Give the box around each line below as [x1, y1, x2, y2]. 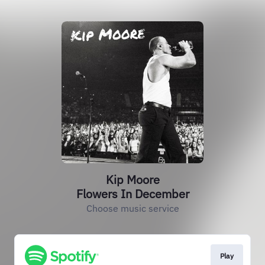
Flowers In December [76, 186, 189, 202]
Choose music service [86, 202, 179, 214]
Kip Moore [105, 172, 160, 188]
